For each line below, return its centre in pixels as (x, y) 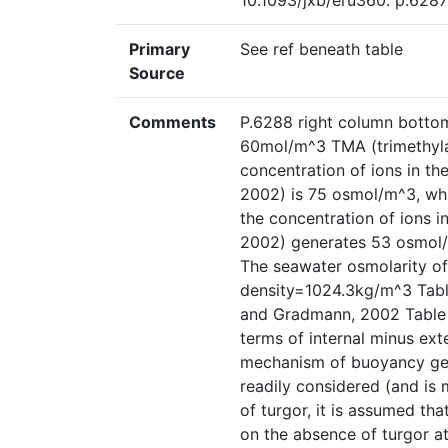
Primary (159, 49)
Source (157, 73)
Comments (172, 122)
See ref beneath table (321, 49)
